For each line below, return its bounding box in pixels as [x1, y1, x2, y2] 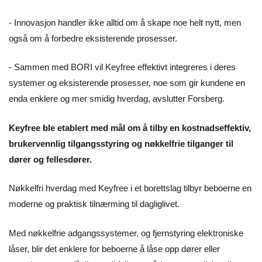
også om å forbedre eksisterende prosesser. [9, 33, 177, 43]
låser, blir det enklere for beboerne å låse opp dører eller [9, 243, 220, 254]
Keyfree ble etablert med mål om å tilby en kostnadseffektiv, [9, 122, 251, 133]
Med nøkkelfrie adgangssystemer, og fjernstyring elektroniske [9, 227, 243, 238]
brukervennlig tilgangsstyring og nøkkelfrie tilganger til [9, 138, 233, 149]
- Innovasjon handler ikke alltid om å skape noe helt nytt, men [9, 17, 241, 27]
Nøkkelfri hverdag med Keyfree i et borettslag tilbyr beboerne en [9, 183, 251, 194]
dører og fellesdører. [9, 154, 94, 164]
